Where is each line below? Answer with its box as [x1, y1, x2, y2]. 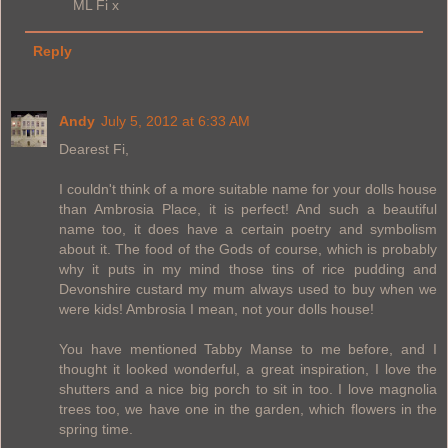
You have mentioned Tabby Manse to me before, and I [59, 340, 437, 357]
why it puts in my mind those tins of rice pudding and [59, 260, 437, 277]
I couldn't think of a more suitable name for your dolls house [59, 180, 437, 197]
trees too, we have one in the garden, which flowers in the [59, 400, 437, 417]
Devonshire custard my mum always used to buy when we [59, 280, 437, 297]
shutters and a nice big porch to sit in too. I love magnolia [59, 380, 437, 397]
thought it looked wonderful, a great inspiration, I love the [59, 360, 437, 377]
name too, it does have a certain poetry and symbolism [59, 220, 437, 237]
